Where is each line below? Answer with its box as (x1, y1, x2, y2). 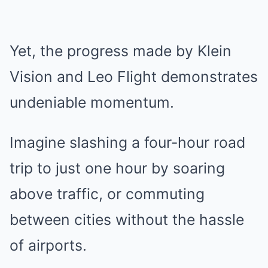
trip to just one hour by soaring (10, 159, 225, 177)
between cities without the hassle (10, 210, 244, 229)
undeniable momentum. (10, 93, 174, 111)
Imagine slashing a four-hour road (10, 133, 245, 151)
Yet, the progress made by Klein (10, 41, 232, 60)
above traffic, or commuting (10, 184, 205, 203)
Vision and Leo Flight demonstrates (10, 67, 258, 86)
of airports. (10, 236, 87, 254)
